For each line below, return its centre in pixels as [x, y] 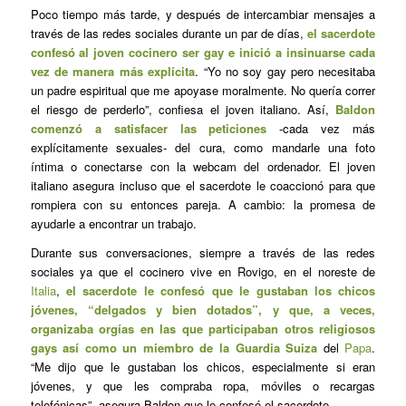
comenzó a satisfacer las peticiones [149, 129]
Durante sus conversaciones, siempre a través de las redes [203, 253]
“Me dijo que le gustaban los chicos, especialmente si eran [203, 367]
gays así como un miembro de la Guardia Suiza [174, 348]
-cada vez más [321, 129]
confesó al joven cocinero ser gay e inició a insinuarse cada [203, 53]
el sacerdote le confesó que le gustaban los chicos [221, 291]
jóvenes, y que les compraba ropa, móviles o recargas [203, 386]
